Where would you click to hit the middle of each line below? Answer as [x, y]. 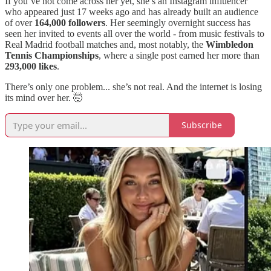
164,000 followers [70, 22]
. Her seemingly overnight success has [178, 22]
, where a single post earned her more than [179, 55]
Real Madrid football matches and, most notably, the [105, 44]
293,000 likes [31, 66]
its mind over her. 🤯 [44, 97]
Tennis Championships [52, 55]
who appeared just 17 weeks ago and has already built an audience [132, 11]
